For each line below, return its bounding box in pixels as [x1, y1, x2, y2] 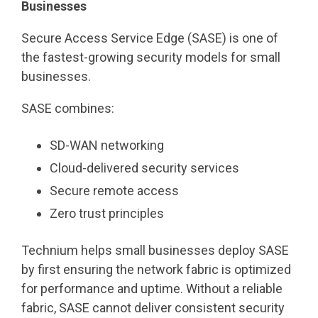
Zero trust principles [50, 206, 164, 221]
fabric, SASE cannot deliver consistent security [21, 300, 285, 315]
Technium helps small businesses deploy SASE [21, 243, 289, 258]
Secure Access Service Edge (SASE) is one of [21, 31, 278, 45]
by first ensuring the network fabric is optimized [21, 262, 291, 277]
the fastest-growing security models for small [21, 50, 280, 65]
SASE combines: [21, 101, 114, 116]
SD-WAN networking [50, 138, 164, 153]
